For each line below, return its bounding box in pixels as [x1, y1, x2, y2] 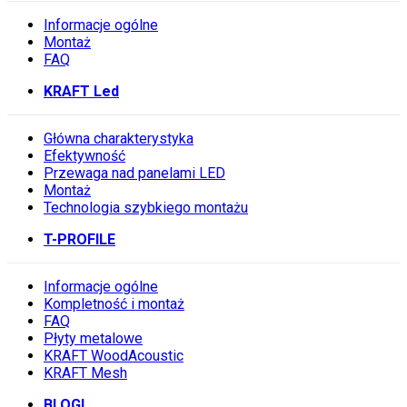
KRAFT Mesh [44, 364, 127, 382]
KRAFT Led [44, 83, 119, 101]
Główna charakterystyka [44, 130, 194, 148]
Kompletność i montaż [44, 295, 184, 313]
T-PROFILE [44, 231, 115, 249]
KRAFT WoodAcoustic [44, 347, 184, 365]
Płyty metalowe [44, 330, 143, 348]
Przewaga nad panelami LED [44, 164, 225, 183]
